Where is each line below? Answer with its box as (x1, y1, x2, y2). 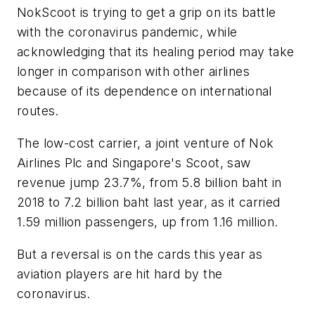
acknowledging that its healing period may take (17, 44, 295, 60)
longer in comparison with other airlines (17, 64, 250, 79)
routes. (17, 103, 59, 119)
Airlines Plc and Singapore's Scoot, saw (17, 155, 251, 171)
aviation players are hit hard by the (17, 266, 223, 281)
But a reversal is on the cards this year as (17, 246, 263, 262)
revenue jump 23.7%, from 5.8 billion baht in (17, 175, 282, 191)
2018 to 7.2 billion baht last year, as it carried (17, 195, 281, 210)
